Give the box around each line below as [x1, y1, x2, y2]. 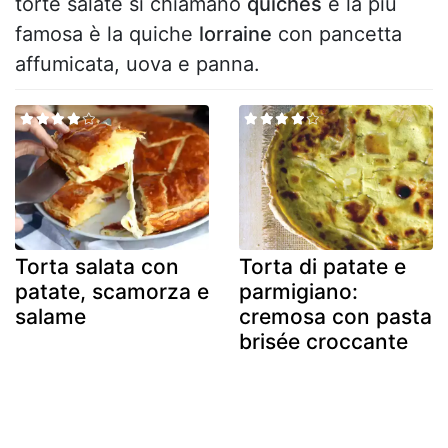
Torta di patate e [239, 254, 406, 280]
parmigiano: [239, 279, 358, 305]
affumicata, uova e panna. [15, 51, 260, 76]
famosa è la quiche [15, 21, 199, 46]
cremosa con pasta [239, 304, 432, 330]
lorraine [199, 21, 272, 46]
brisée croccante [239, 329, 408, 355]
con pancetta [272, 21, 402, 46]
